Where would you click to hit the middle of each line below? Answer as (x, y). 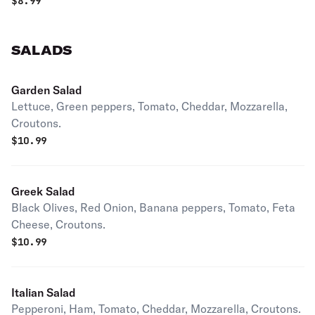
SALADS (41, 50)
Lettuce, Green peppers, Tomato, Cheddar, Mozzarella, (149, 106)
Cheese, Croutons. (58, 224)
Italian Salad (44, 292)
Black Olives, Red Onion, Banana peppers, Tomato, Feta (153, 207)
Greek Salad (43, 191)
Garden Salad (47, 90)
